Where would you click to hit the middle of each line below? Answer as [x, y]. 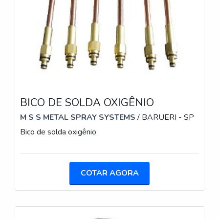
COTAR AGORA [109, 173]
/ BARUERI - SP [165, 118]
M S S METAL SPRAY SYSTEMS [78, 118]
